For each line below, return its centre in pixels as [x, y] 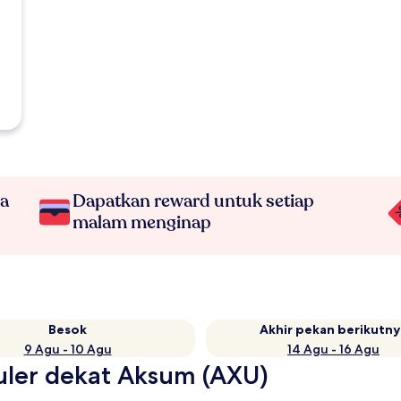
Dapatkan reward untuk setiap [194, 201]
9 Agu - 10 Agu [68, 349]
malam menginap [142, 222]
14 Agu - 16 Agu [333, 349]
